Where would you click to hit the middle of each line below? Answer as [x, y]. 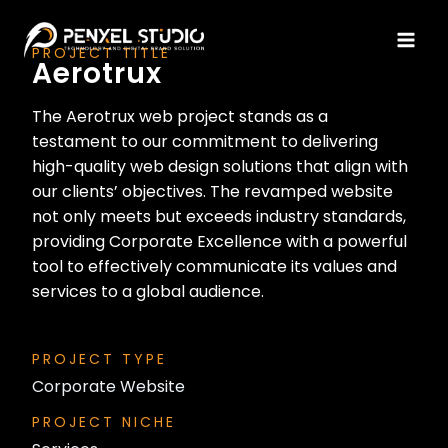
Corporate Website [108, 386]
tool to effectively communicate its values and [214, 266]
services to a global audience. [148, 291]
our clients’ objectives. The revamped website [212, 191]
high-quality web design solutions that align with [220, 166]
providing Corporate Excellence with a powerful [219, 241]
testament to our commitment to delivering [205, 141]
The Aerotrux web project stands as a [180, 116]
